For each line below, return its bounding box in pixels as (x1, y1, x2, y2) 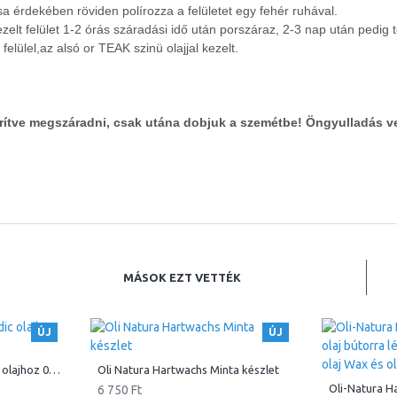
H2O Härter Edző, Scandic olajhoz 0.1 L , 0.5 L (48, 363, 60, 376)
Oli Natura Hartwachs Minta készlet (97, 363, 279, 376)
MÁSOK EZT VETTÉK (123, 271, 241, 284)
